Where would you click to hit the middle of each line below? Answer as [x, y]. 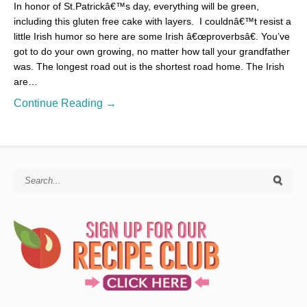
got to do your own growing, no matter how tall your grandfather [152, 51]
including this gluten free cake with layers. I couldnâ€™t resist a [152, 21]
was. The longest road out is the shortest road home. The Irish [149, 66]
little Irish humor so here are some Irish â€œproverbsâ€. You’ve [152, 36]
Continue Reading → [65, 103]
